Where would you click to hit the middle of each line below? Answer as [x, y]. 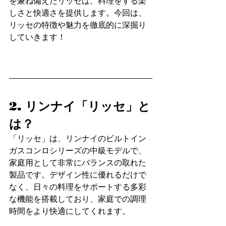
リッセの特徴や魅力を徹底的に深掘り [78, 25]
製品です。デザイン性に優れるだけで [78, 175]
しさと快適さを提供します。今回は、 [78, 13]
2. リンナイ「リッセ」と [80, 106]
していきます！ [37, 37]
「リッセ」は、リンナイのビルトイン [78, 138]
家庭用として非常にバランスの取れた [78, 162]
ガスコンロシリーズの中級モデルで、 [78, 150]
